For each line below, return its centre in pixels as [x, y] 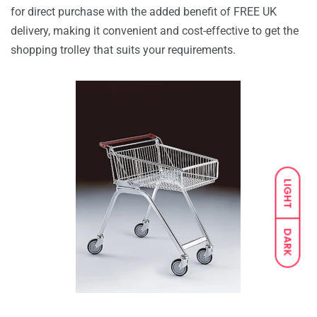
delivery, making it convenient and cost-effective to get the [155, 31]
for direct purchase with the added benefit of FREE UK [144, 12]
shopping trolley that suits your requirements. [123, 50]
